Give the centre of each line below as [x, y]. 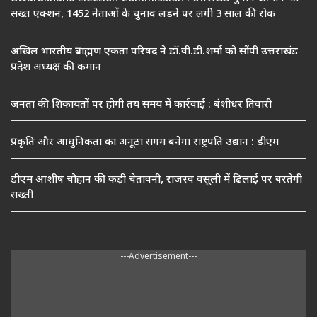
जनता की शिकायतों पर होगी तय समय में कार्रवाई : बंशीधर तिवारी [141, 105]
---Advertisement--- [158, 257]
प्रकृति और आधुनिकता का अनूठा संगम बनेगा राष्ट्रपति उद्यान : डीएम [145, 142]
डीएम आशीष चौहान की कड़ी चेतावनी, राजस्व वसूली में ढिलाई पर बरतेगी [156, 180]
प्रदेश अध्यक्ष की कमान [56, 67]
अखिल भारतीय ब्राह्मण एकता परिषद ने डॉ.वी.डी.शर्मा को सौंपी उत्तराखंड [154, 52]
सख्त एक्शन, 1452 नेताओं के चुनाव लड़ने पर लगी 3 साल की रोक [143, 14]
